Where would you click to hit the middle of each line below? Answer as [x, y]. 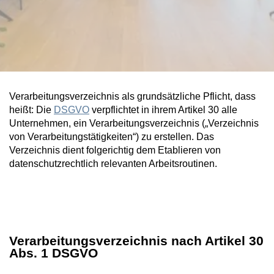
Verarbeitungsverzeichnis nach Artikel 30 [136, 240]
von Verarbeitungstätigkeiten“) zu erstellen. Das [112, 136]
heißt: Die [31, 109]
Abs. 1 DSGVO [54, 253]
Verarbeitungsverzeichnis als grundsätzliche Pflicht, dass [132, 96]
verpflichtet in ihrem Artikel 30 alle [163, 109]
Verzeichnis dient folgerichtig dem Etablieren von [115, 150]
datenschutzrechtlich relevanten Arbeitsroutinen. [113, 163]
